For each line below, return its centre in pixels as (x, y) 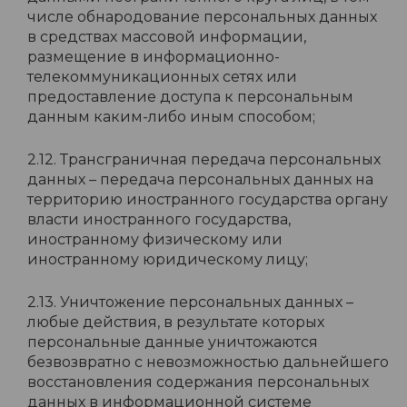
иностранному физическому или (155, 239)
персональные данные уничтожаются (173, 342)
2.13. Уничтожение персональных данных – (190, 302)
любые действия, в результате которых (176, 322)
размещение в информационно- (154, 57)
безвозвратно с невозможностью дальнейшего (208, 362)
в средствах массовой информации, (167, 37)
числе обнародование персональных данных (202, 17)
